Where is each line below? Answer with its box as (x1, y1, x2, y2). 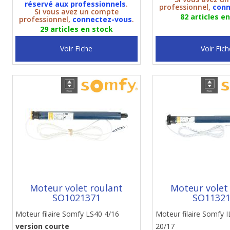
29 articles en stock (40, 24, 113, 34)
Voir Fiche (60, 44, 93, 53)
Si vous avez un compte (34, 7, 119, 16)
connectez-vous (72, 14, 132, 24)
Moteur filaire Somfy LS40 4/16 (15, 209, 119, 219)
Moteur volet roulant (30, 182, 123, 194)
